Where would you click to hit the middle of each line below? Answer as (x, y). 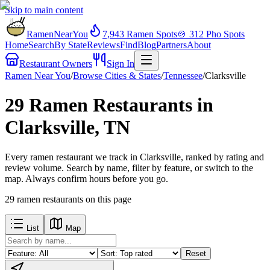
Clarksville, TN (67, 127)
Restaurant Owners (56, 64)
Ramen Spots (151, 34)
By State (71, 45)
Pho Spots (224, 34)
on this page (107, 199)
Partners (171, 45)
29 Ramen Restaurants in (109, 105)
